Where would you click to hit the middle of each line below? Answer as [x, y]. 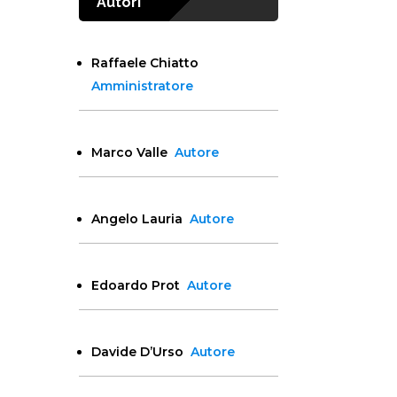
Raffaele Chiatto [147, 63]
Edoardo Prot [140, 286]
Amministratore [143, 86]
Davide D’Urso [141, 352]
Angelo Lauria [141, 219]
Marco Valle [133, 153]
